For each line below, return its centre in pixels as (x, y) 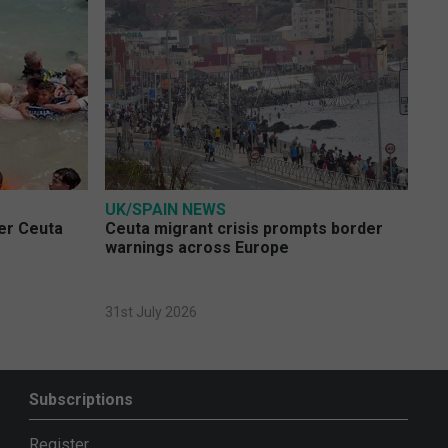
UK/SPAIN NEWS (165, 210)
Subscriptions (80, 400)
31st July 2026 (150, 312)
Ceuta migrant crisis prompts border (243, 229)
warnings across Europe (196, 248)
